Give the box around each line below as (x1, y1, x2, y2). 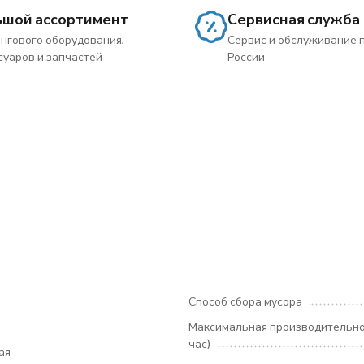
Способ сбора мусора (188, 294, 302, 308)
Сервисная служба (227, 10, 360, 28)
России (227, 50, 265, 63)
